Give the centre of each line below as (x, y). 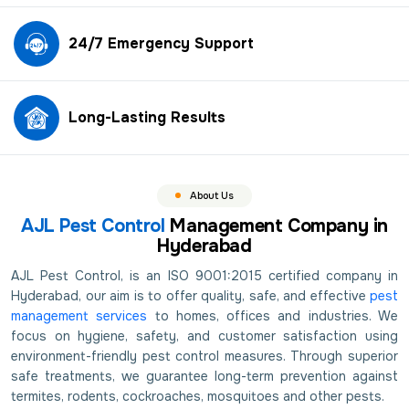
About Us (212, 195)
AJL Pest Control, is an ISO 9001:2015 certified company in (204, 275)
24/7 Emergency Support (161, 43)
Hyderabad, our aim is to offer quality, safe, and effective (190, 295)
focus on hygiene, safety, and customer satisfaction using (204, 336)
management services (79, 315)
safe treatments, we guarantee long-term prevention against (204, 376)
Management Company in (276, 225)
